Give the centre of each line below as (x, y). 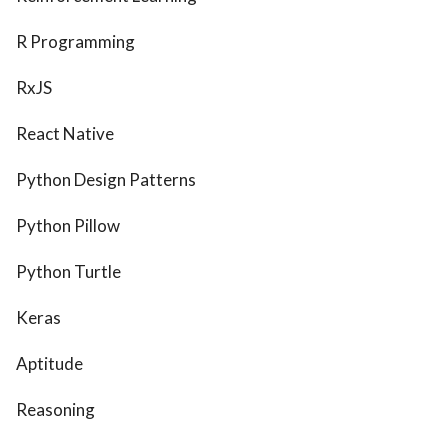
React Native (65, 134)
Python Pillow (68, 226)
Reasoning (55, 410)
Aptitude (49, 364)
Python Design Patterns (106, 180)
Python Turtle (68, 272)
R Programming (75, 42)
